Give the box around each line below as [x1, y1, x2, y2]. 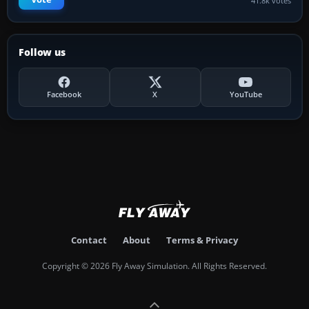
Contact [71, 234, 107, 247]
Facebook [46, 89, 81, 100]
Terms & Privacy [166, 234, 238, 247]
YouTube [229, 89, 262, 100]
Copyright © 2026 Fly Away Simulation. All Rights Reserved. [42, 260, 267, 272]
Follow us [19, 46, 66, 59]
